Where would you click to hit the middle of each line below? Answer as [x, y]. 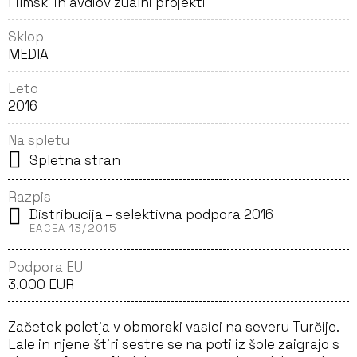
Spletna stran [75, 160]
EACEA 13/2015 [73, 228]
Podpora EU [45, 267]
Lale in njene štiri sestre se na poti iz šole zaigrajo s [174, 344]
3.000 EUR [41, 284]
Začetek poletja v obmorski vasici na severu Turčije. [173, 327]
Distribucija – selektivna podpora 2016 [151, 214]
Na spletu [39, 140]
